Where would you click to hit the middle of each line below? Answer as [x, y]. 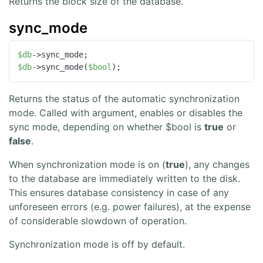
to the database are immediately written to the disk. [124, 179]
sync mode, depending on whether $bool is [107, 127]
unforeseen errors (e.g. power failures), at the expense [130, 207]
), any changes [217, 165]
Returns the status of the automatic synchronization [124, 99]
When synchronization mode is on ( [87, 165]
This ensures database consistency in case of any [119, 193]
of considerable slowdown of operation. [98, 221]
